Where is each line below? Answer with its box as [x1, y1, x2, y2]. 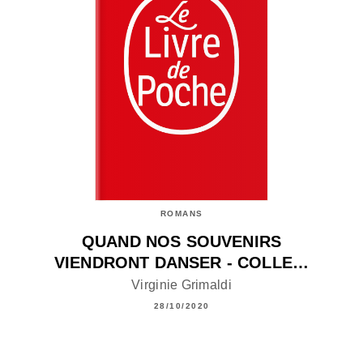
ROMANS [160, 209, 203, 219]
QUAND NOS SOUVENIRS [81, 233, 282, 251]
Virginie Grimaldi [131, 277, 232, 292]
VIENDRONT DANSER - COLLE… [53, 254, 309, 272]
